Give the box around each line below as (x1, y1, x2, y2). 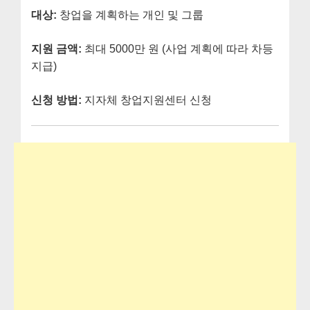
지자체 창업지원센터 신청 (82, 94, 212, 107)
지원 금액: (31, 43, 82, 55)
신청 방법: (31, 94, 82, 107)
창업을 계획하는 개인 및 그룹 (57, 9, 203, 21)
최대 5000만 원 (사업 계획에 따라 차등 (82, 43, 273, 55)
